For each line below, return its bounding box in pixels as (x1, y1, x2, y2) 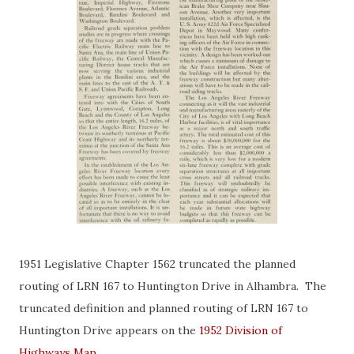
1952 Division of (199, 322, 282, 337)
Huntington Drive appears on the (19, 322, 199, 337)
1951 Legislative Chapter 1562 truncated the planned (19, 256, 296, 271)
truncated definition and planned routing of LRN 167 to (19, 300, 308, 315)
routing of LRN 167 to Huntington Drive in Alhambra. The (19, 278, 326, 293)
